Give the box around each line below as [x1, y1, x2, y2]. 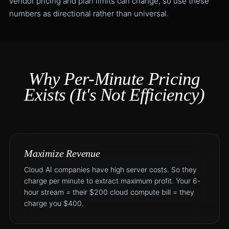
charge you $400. [24, 199, 84, 208]
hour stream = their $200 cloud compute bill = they [24, 188, 194, 196]
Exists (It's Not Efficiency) [24, 85, 205, 105]
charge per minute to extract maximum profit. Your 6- [24, 176, 200, 185]
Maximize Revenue [24, 148, 100, 159]
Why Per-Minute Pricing [29, 69, 200, 89]
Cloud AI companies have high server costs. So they [24, 165, 197, 174]
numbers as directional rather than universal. [9, 9, 169, 18]
